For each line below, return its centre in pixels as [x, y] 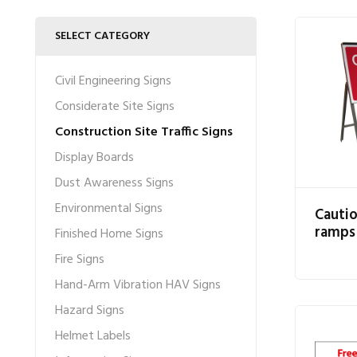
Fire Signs [80, 260]
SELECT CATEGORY [102, 36]
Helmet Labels [93, 336]
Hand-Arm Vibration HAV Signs [138, 285]
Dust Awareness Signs [114, 183]
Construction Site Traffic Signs [144, 132]
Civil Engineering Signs [113, 81]
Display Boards [94, 158]
